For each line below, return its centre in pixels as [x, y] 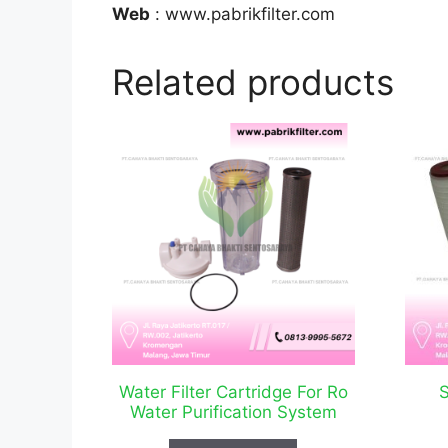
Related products [253, 81]
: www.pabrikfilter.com [242, 13]
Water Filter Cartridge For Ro [233, 392]
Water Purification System [233, 412]
